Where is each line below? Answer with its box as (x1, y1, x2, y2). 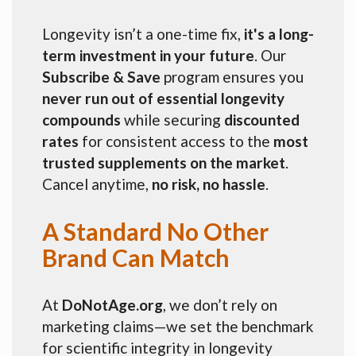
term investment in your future (42, 45, 254, 64)
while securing (121, 110, 224, 129)
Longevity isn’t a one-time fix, (42, 24, 244, 43)
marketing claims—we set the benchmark (42, 316, 314, 335)
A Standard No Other (42, 216, 269, 246)
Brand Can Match (42, 242, 230, 272)
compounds (42, 110, 121, 129)
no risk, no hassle (152, 174, 265, 193)
